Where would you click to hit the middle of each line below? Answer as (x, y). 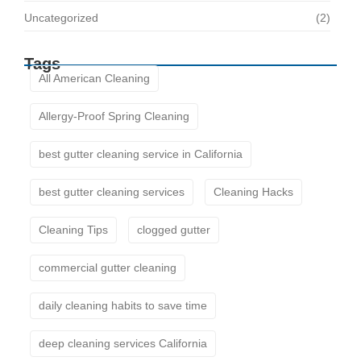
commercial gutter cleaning (108, 267)
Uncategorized (61, 17)
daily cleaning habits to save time (123, 305)
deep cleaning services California (123, 343)
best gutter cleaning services (112, 191)
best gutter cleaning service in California (141, 154)
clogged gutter (174, 229)
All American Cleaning (94, 78)
